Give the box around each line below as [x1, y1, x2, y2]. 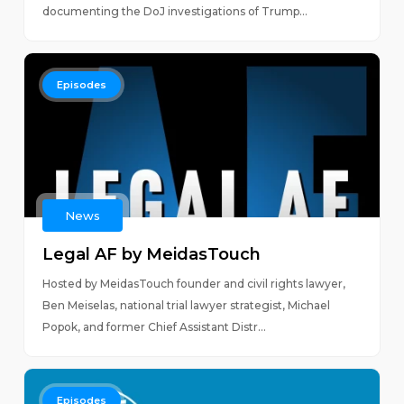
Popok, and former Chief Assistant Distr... [41, 320, 266, 334]
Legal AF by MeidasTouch [41, 244, 261, 264]
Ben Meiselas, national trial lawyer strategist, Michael [41, 298, 330, 312]
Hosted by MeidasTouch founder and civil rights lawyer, [41, 277, 345, 290]
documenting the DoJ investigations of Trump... [41, 5, 308, 18]
